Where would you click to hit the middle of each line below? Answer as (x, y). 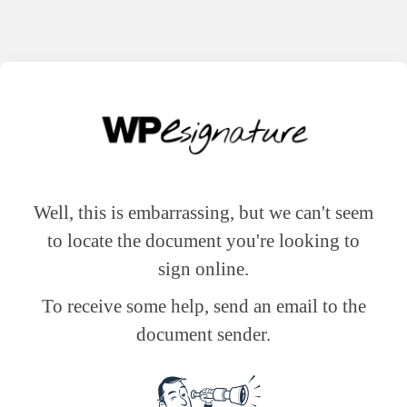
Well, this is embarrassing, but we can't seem (203, 212)
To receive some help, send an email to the (203, 305)
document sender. (203, 333)
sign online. (203, 268)
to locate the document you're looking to (203, 240)
